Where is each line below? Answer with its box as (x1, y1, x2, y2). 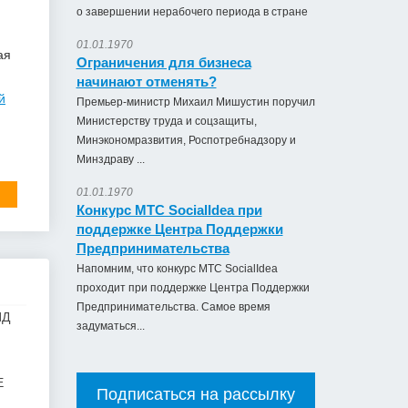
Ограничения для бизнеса (76, 55, 251, 70)
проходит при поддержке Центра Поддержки (76, 281, 310, 294)
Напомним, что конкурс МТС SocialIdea (76, 262, 278, 275)
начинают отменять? (76, 74, 217, 89)
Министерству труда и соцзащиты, (76, 115, 257, 127)
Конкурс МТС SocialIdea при (76, 202, 262, 218)
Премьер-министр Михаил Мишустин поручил (76, 96, 315, 108)
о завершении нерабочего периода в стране (76, 5, 308, 18)
